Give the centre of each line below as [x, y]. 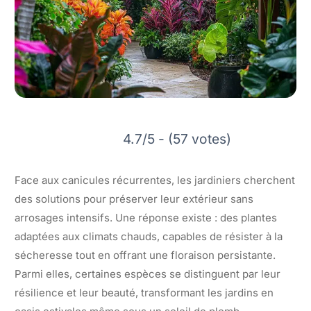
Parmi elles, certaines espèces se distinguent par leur [148, 274]
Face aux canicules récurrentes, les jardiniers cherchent [155, 180]
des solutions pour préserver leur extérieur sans [134, 199]
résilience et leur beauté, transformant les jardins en [144, 292]
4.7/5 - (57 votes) [177, 138]
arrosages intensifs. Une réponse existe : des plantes [146, 217]
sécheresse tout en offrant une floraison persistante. [145, 255]
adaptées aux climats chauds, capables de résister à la [149, 236]
